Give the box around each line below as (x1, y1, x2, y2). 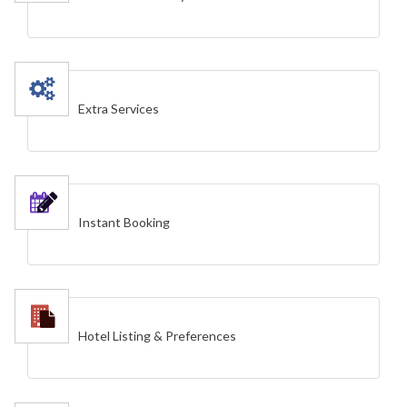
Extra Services (78, 101, 159, 117)
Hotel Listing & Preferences (78, 328, 236, 344)
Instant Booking (78, 214, 170, 231)
